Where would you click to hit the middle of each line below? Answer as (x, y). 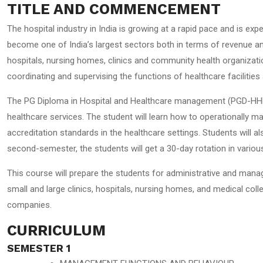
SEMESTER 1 (39, 248)
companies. (29, 205)
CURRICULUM (56, 230)
